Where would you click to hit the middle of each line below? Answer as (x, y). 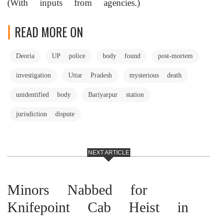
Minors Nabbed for (77, 189)
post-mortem (175, 55)
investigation (33, 75)
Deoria (25, 55)
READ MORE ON (49, 31)
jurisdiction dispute (45, 114)
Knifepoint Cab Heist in (98, 207)
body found (122, 55)
